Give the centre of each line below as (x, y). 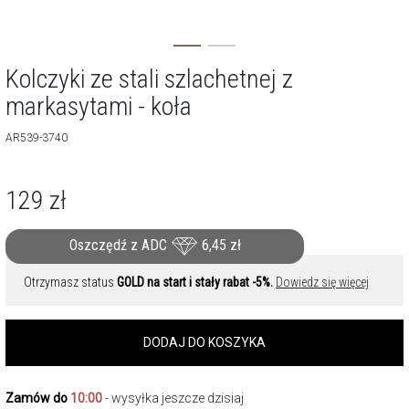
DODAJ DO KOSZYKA (204, 342)
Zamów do (38, 398)
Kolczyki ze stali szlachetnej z (149, 79)
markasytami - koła (99, 106)
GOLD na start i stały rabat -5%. (195, 282)
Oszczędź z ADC (120, 246)
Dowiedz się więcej (322, 282)
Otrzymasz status (70, 282)
